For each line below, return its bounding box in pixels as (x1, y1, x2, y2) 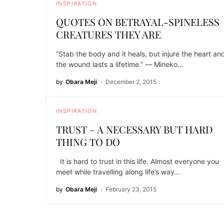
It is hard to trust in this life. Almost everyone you (56, 157, 219, 165)
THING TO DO (56, 135, 120, 148)
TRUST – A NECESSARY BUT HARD (56, 122, 212, 136)
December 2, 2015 (105, 78, 156, 85)
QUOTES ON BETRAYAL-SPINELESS (56, 15, 219, 28)
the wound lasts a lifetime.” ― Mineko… (56, 60, 183, 68)
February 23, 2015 (105, 185, 156, 193)
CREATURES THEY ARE (56, 27, 161, 41)
